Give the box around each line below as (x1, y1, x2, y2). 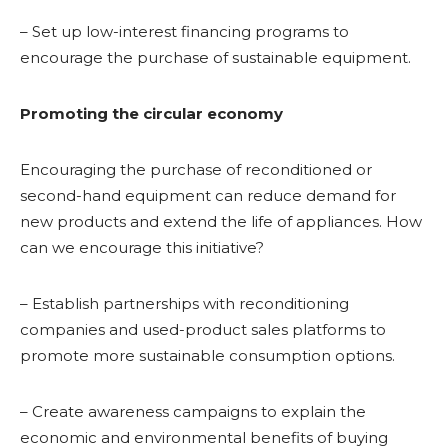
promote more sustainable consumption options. (20, 346, 395, 365)
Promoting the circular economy (20, 104, 283, 123)
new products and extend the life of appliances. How (20, 212, 422, 231)
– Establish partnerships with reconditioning (20, 294, 349, 313)
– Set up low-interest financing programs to (20, 22, 349, 41)
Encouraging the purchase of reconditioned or (20, 160, 372, 179)
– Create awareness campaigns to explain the (20, 402, 366, 421)
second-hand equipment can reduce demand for (20, 186, 396, 205)
